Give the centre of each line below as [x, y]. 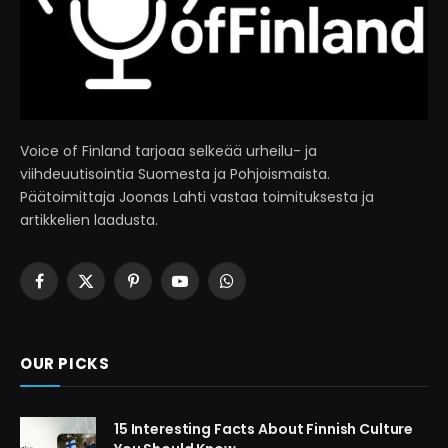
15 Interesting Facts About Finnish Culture [264, 429]
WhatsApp [261, 289]
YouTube [210, 289]
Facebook [71, 289]
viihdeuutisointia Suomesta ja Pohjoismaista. [175, 174]
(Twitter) [116, 310]
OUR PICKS [65, 364]
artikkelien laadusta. [89, 220]
